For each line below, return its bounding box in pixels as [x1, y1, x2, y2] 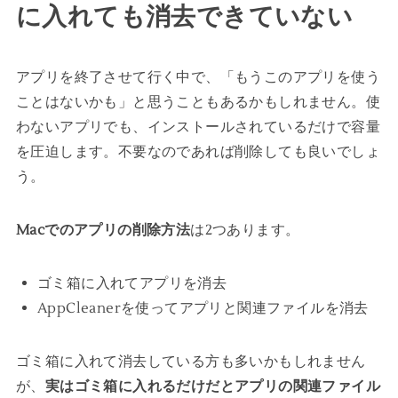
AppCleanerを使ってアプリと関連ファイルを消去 [36, 299, 369, 318]
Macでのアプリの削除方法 [15, 221, 191, 240]
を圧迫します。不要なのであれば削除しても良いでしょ [15, 143, 380, 162]
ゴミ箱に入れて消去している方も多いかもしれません [15, 353, 366, 371]
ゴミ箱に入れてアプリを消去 [36, 275, 227, 293]
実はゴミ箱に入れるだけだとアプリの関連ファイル [44, 378, 380, 396]
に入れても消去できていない [15, 2, 354, 34]
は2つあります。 [190, 221, 300, 240]
